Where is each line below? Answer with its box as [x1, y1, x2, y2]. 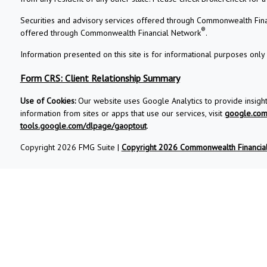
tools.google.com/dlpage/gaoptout [20, 120, 147, 131]
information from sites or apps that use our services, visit [20, 107, 225, 119]
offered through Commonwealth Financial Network [20, 27, 201, 38]
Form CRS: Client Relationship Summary [20, 72, 180, 84]
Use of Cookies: [20, 95, 76, 106]
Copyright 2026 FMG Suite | [20, 141, 122, 153]
